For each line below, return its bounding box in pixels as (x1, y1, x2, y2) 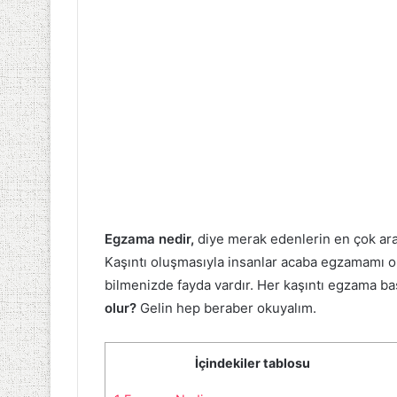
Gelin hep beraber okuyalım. (136, 300, 316, 317)
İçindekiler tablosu (194, 355, 310, 371)
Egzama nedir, (105, 230, 198, 248)
